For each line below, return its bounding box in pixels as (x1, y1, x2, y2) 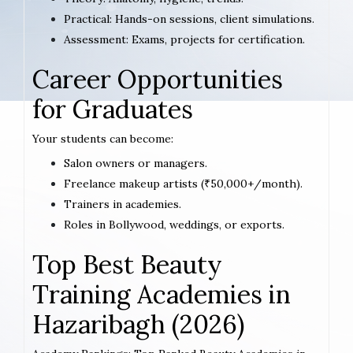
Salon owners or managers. (64, 156, 207, 171)
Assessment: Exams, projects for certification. (64, 32, 305, 47)
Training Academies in (32, 278, 291, 311)
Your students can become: (32, 132, 173, 147)
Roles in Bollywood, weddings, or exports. (64, 217, 284, 232)
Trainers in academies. (64, 197, 181, 212)
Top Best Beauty (32, 248, 222, 281)
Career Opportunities (32, 63, 283, 96)
